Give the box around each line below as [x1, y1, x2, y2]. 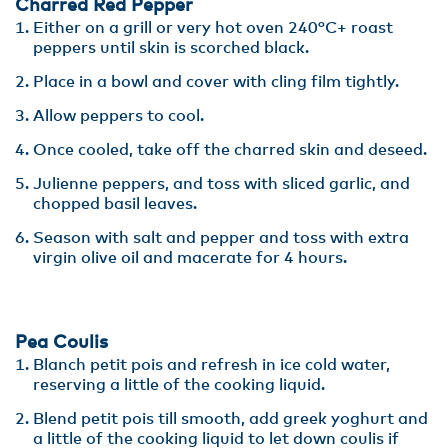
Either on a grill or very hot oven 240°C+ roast [33, 20, 393, 36]
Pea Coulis [15, 334, 108, 352]
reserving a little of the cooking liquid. [33, 377, 329, 393]
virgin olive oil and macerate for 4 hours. [33, 250, 347, 266]
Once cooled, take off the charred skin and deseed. [33, 142, 427, 158]
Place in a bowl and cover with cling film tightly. [33, 74, 403, 90]
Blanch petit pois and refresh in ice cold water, [33, 357, 390, 373]
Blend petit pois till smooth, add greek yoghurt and [33, 411, 428, 427]
